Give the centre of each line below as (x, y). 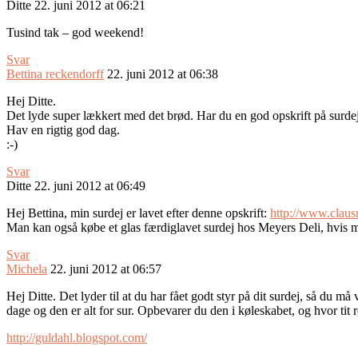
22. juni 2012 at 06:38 (163, 74)
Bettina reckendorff (55, 74)
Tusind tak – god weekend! (75, 33)
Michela (27, 269)
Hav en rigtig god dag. (63, 130)
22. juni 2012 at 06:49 (90, 186)
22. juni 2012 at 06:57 (106, 269)
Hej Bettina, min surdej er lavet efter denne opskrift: (138, 213)
